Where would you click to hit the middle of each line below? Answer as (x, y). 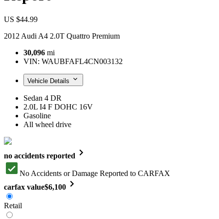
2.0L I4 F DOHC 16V (58, 107)
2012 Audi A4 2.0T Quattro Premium (62, 36)
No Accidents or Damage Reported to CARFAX (95, 173)
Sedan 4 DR (43, 98)
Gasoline (37, 115)
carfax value (24, 187)
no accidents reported (40, 155)
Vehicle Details (48, 81)
